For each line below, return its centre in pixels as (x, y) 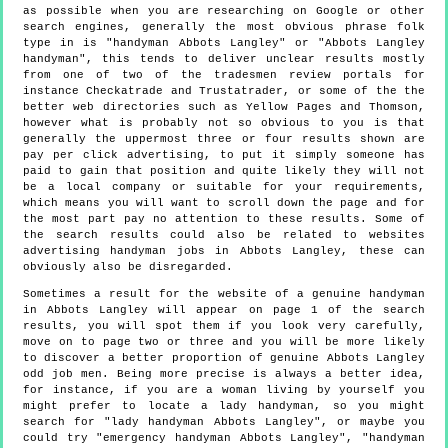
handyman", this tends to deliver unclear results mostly (224, 58)
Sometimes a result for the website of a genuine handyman (224, 293)
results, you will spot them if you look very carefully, (224, 325)
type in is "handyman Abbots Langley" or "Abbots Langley (224, 42)
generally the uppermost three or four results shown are (224, 138)
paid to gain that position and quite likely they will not (224, 170)
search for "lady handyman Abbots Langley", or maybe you (224, 421)
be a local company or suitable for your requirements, (224, 186)
